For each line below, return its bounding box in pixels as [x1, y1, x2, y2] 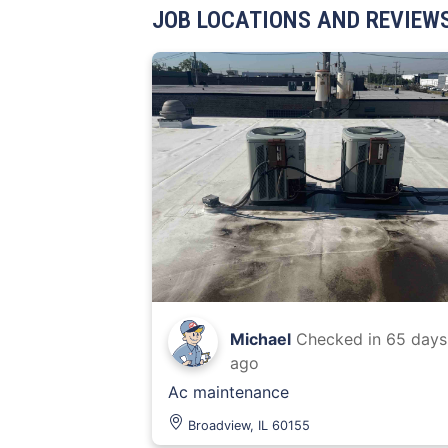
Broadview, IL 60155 [188, 418, 310, 433]
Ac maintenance [168, 382, 289, 402]
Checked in [296, 329, 386, 349]
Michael [230, 329, 291, 349]
